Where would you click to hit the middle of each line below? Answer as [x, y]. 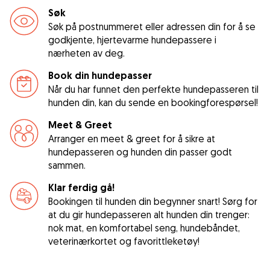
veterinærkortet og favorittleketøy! [124, 241]
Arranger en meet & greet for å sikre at [132, 138]
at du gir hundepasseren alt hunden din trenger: [149, 214]
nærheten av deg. [86, 53]
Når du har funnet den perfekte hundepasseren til [153, 89]
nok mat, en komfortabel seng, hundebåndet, [144, 228]
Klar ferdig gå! [81, 187]
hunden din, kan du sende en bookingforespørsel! [153, 102]
